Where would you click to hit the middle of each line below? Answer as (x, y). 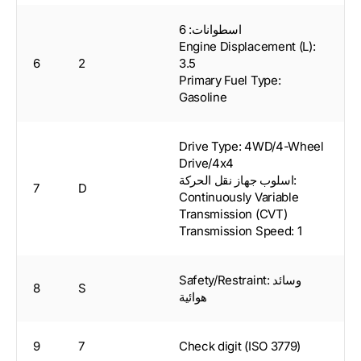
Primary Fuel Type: (230, 81)
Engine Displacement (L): (247, 47)
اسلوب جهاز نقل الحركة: (237, 180)
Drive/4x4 (207, 164)
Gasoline (203, 98)
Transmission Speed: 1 (241, 231)
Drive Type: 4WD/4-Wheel (251, 147)
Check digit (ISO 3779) (240, 346)
